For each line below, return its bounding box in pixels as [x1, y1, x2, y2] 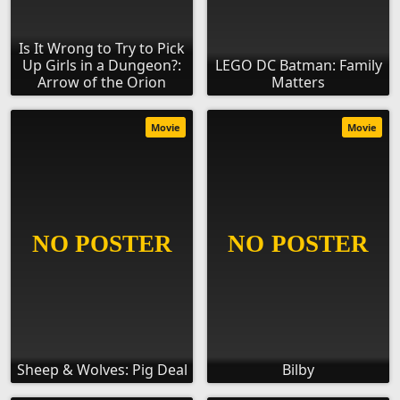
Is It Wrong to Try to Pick [19, 38, 185, 59]
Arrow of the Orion [37, 72, 166, 93]
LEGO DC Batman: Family [214, 55, 382, 76]
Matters [271, 72, 325, 93]
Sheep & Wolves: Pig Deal [16, 360, 187, 380]
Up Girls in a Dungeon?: [22, 55, 181, 76]
